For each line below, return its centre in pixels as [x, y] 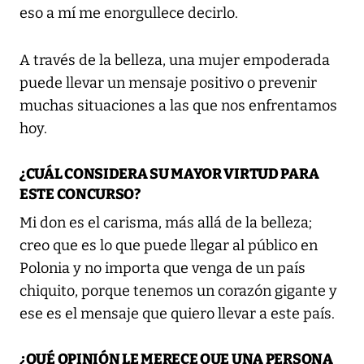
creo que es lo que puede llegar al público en [169, 246]
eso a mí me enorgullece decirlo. [129, 13]
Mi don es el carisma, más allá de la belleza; [166, 223]
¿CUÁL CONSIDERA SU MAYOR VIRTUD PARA [169, 174]
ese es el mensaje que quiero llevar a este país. [177, 314]
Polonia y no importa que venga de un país [162, 269]
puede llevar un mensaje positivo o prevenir [168, 83]
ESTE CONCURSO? [80, 195]
